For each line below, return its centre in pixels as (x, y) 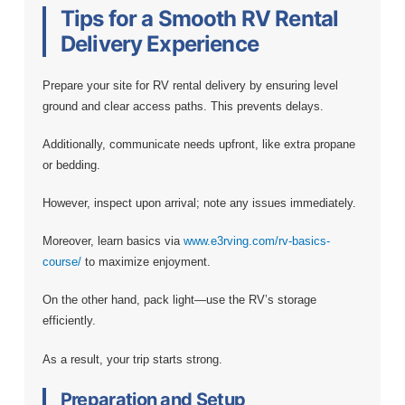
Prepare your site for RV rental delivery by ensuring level (190, 85)
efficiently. (69, 321)
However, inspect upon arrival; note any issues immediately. (199, 203)
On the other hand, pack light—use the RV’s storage (179, 300)
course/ (61, 262)
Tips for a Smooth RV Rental (199, 18)
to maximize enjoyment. (146, 262)
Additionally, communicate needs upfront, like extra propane (198, 144)
